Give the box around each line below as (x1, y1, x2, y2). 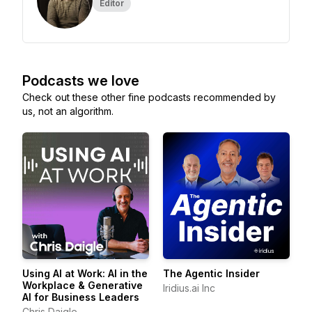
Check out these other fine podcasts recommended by (22, 91, 276, 103)
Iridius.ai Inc (163, 282, 215, 294)
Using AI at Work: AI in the (22, 267, 148, 279)
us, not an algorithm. (22, 105, 114, 117)
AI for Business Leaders (22, 291, 139, 303)
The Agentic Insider (163, 267, 260, 279)
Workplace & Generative (22, 279, 143, 291)
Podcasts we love (22, 72, 139, 89)
